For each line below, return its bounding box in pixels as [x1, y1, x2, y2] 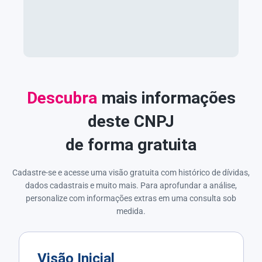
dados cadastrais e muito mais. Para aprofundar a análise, [25, 180, 237, 190]
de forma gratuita [65, 135, 196, 154]
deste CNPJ [88, 111, 174, 131]
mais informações [96, 88, 236, 108]
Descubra [26, 88, 97, 108]
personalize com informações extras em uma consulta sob [26, 193, 236, 203]
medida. [116, 206, 146, 216]
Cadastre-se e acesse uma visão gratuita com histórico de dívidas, [12, 167, 250, 177]
